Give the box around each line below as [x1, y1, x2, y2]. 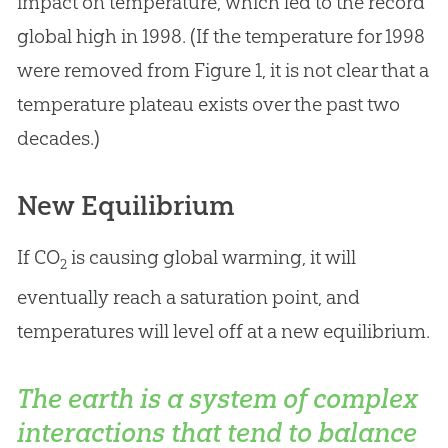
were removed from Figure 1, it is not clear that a [16, 57, 429, 82]
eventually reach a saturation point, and [16, 285, 360, 310]
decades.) [16, 125, 100, 150]
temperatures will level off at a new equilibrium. [16, 319, 430, 344]
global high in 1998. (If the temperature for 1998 [16, 23, 425, 48]
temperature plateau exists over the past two [16, 91, 400, 116]
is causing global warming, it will [66, 244, 356, 269]
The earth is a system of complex [16, 382, 418, 416]
